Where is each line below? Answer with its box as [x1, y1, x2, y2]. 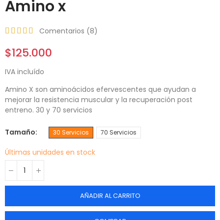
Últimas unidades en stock [5, 147, 95, 158]
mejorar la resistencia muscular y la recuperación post [5, 95, 192, 105]
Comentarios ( [39, 26, 90, 36]
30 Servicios [53, 128, 89, 137]
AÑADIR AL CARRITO [80, 191, 140, 201]
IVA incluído [5, 67, 44, 77]
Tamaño [5, 127, 35, 137]
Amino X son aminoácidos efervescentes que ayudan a [5, 84, 196, 95]
